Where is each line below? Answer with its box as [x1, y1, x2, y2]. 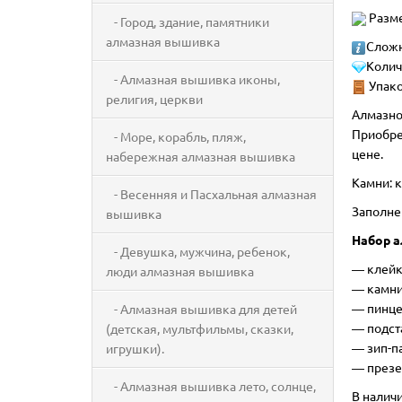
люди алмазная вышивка [106, 263, 254, 279]
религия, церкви [106, 91, 203, 107]
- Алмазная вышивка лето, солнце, [106, 378, 316, 394]
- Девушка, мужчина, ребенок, [106, 243, 290, 259]
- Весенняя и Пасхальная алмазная [106, 186, 317, 202]
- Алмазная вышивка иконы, [106, 71, 280, 87]
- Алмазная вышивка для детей [106, 301, 297, 317]
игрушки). [106, 340, 164, 356]
